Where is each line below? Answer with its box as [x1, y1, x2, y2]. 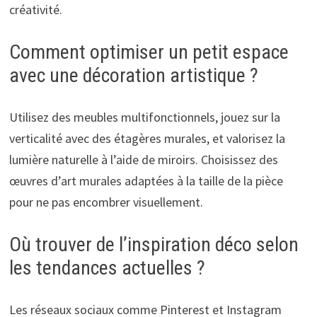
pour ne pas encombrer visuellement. [8, 193, 203, 210]
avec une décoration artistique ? [8, 63, 258, 87]
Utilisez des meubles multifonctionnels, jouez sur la [8, 108, 280, 125]
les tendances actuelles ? [8, 255, 205, 279]
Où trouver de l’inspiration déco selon [8, 232, 299, 256]
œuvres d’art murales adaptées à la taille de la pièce [8, 172, 283, 189]
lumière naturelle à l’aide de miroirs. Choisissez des [8, 151, 278, 168]
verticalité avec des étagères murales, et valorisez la [8, 129, 285, 146]
